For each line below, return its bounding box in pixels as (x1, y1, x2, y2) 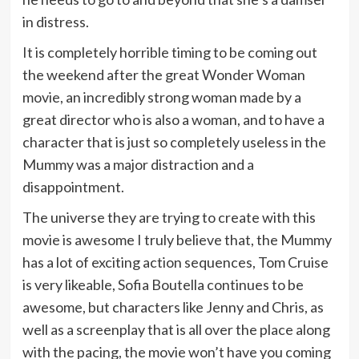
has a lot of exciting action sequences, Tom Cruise (22, 252, 329, 271)
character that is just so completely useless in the (22, 132, 326, 151)
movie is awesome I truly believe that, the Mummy (22, 230, 332, 248)
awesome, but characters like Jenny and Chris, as (22, 297, 324, 316)
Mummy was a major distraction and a (22, 155, 254, 173)
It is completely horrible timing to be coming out (22, 42, 317, 61)
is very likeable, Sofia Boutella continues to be (22, 275, 304, 293)
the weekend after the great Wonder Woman (22, 65, 305, 83)
